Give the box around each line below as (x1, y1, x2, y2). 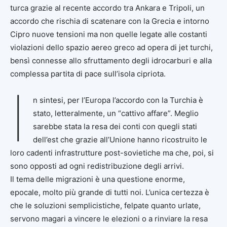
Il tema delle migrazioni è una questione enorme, (10, 174, 185, 184)
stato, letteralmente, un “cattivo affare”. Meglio (32, 108, 199, 118)
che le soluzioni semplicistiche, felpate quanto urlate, (10, 200, 201, 210)
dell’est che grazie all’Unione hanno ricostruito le (32, 134, 207, 144)
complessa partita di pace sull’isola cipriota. (10, 68, 166, 79)
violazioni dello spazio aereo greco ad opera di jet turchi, (10, 42, 213, 52)
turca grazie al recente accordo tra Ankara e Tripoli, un (10, 3, 205, 13)
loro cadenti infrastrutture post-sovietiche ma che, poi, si (10, 147, 214, 158)
